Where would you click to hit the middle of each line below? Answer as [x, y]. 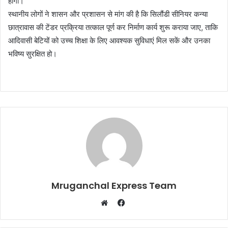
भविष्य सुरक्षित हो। [33, 54]
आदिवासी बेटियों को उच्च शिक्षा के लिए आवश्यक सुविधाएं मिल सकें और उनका [109, 41]
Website [121, 215]
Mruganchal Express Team [114, 186]
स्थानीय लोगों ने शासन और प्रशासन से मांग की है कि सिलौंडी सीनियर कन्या [108, 14]
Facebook [142, 203]
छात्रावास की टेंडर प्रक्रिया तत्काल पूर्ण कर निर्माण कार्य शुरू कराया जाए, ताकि [113, 27]
